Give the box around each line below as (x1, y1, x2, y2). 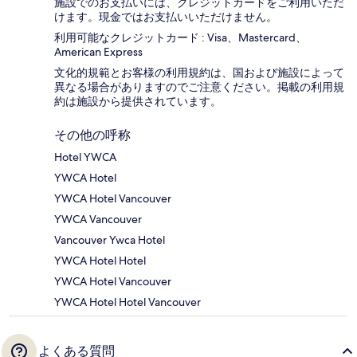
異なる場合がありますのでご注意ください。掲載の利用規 (54, 80, 344, 95)
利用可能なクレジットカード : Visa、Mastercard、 (54, 30, 307, 45)
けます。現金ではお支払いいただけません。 (54, 10, 277, 25)
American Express (54, 45, 143, 60)
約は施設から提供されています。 (54, 94, 222, 109)
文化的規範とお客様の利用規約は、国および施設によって (54, 65, 344, 80)
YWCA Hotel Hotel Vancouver (54, 295, 201, 310)
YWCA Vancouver (54, 212, 142, 227)
